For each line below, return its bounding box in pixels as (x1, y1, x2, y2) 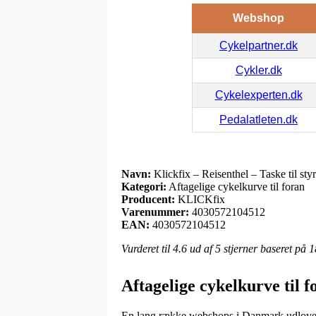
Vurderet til (121, 242, 173, 255)
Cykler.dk (235, 63, 282, 76)
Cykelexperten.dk (214, 88, 303, 101)
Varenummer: (121, 205, 189, 218)
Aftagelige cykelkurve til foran (166, 180, 305, 193)
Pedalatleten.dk (219, 113, 298, 126)
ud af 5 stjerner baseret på (187, 242, 309, 255)
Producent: (121, 193, 175, 205)
